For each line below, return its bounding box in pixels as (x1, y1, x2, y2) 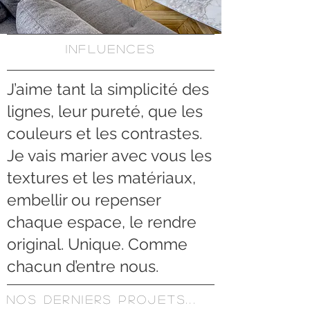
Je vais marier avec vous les (7, 146, 212, 165)
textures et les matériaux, (7, 168, 196, 187)
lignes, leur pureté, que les (7, 102, 203, 120)
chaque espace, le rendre (7, 212, 197, 231)
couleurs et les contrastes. (7, 124, 202, 143)
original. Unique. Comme (7, 235, 188, 253)
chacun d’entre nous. (7, 257, 158, 275)
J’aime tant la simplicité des (7, 80, 209, 98)
